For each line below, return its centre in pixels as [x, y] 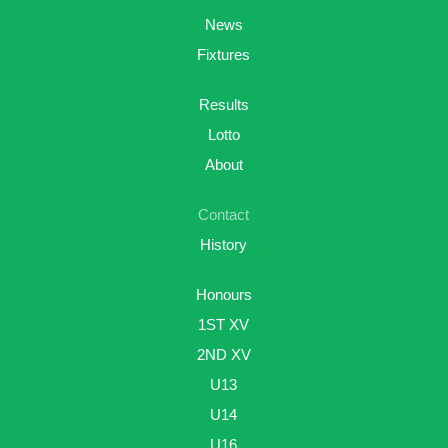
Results [223, 104]
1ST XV [224, 324]
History [224, 244]
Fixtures [224, 54]
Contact [224, 214]
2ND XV [223, 354]
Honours [223, 294]
